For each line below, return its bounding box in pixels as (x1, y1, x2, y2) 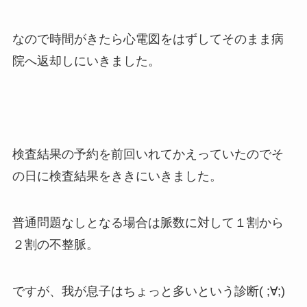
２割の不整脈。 (12, 237, 99, 251)
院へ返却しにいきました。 (12, 54, 160, 69)
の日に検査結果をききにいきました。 (12, 169, 222, 183)
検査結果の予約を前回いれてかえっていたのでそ (12, 147, 284, 161)
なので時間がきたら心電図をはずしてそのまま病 (12, 32, 284, 47)
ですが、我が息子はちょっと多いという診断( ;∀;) (12, 284, 285, 298)
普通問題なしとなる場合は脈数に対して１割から (12, 215, 284, 230)
